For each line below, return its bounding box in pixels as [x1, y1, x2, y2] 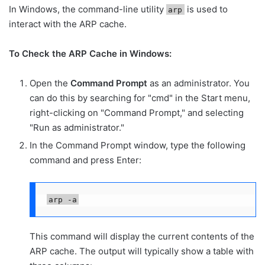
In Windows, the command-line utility [9, 3, 166, 15]
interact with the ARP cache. [9, 18, 127, 30]
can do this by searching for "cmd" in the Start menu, [30, 92, 250, 104]
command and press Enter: [30, 154, 141, 166]
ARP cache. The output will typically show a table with [30, 245, 254, 257]
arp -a [48, 195, 77, 204]
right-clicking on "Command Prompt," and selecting [30, 106, 244, 118]
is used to [184, 3, 228, 15]
